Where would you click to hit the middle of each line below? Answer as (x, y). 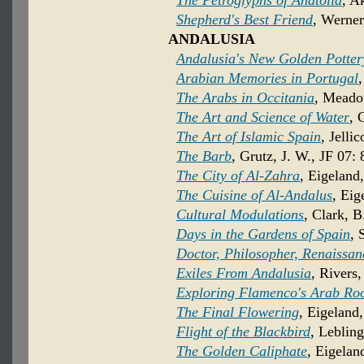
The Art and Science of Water (263, 117)
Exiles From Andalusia (244, 273)
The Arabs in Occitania (245, 98)
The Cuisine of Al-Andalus (254, 195)
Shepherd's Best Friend (245, 20)
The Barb (204, 156)
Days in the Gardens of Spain (263, 234)
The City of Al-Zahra (238, 176)
